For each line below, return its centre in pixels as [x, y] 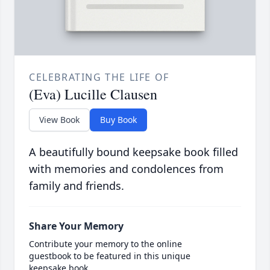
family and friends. [77, 186]
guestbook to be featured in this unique [110, 256]
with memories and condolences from [126, 169]
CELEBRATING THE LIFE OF [99, 77]
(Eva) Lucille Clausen [93, 94]
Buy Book [118, 120]
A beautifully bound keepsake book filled [133, 152]
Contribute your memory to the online [105, 244]
